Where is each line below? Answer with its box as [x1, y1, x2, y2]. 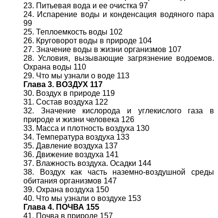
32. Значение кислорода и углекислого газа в [23, 107, 214, 115]
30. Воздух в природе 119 [23, 89, 115, 97]
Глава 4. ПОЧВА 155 [23, 203, 99, 211]
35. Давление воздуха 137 [23, 142, 118, 150]
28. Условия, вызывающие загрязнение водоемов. [23, 54, 214, 62]
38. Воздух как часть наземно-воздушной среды [23, 168, 214, 176]
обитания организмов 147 [23, 177, 117, 185]
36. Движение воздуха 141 [23, 150, 119, 159]
